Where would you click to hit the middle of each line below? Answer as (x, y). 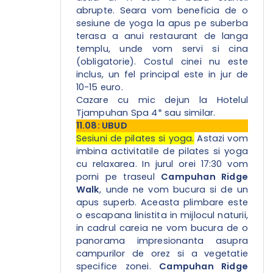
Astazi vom (221, 139)
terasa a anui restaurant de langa (162, 36)
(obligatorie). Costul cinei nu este (162, 62)
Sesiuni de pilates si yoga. (135, 139)
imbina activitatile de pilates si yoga (162, 151)
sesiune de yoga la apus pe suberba (162, 23)
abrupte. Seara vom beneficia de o (162, 11)
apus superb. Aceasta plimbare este (162, 203)
